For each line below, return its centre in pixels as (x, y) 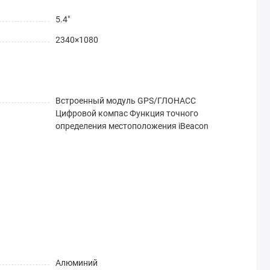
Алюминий (76, 262)
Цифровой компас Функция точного (127, 113)
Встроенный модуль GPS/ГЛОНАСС (125, 100)
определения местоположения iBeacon (132, 126)
